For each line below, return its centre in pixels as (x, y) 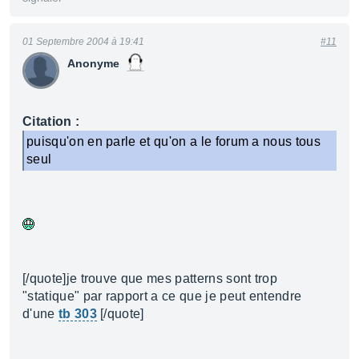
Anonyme (93, 63)
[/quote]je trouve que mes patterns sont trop (150, 278)
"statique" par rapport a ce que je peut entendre (162, 296)
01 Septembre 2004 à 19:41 (83, 42)
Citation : (51, 121)
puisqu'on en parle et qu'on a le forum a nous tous (174, 141)
